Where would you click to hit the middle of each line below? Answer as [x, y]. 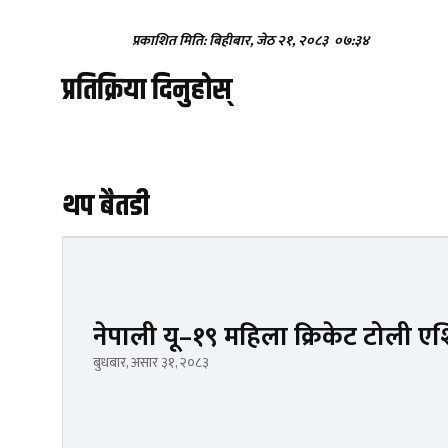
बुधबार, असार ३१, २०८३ [151, 363]
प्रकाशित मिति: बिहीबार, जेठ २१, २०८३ [231, 41]
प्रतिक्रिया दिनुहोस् [147, 91]
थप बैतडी [105, 207]
